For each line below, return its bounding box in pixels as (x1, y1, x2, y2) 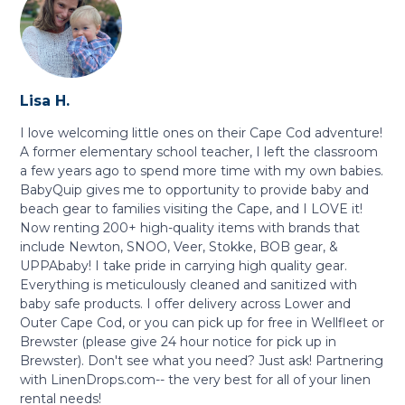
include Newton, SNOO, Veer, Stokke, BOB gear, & (20, 239, 339, 255)
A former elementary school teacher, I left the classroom (20, 144, 379, 160)
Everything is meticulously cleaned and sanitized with (20, 277, 358, 293)
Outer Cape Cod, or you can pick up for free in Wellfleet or (20, 315, 385, 331)
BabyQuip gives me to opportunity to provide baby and (20, 182, 370, 198)
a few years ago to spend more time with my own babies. (20, 163, 384, 179)
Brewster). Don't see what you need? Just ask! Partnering (20, 353, 384, 369)
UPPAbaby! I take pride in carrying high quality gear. (20, 258, 348, 274)
